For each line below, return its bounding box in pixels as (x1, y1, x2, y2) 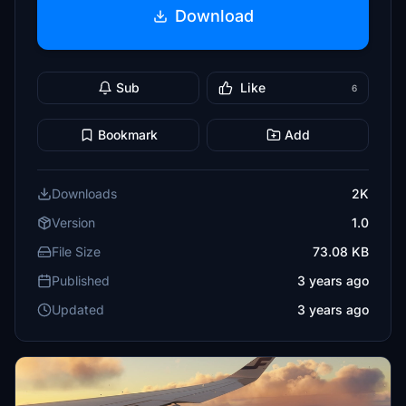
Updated (52, 302, 104, 317)
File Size (52, 244, 101, 259)
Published (52, 273, 110, 288)
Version (52, 215, 95, 230)
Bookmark (97, 127, 158, 142)
